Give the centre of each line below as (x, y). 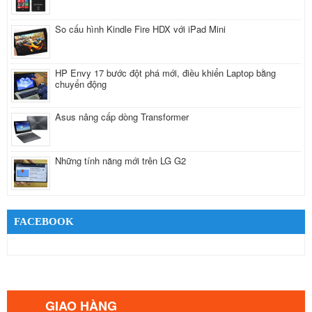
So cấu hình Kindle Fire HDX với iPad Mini (140, 29)
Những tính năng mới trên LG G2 (120, 161)
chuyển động (81, 84)
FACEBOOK (44, 221)
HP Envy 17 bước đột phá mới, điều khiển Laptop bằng (165, 73)
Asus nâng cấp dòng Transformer (122, 117)
